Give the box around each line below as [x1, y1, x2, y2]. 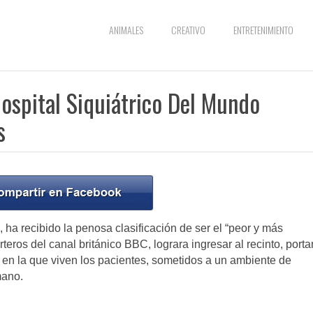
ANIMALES [109, 22, 143, 37]
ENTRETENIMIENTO [233, 22, 293, 37]
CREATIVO [171, 22, 205, 37]
